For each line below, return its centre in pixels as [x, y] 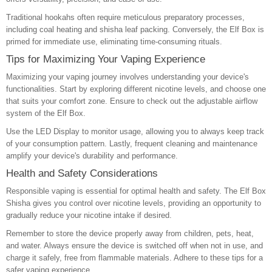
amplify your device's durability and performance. [92, 156]
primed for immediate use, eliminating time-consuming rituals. [114, 42]
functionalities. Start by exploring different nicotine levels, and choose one [136, 89]
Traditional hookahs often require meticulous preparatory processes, [125, 17]
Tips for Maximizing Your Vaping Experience [106, 59]
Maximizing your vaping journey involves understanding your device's [127, 77]
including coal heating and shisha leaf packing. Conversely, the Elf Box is [135, 29]
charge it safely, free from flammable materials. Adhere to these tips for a [134, 258]
